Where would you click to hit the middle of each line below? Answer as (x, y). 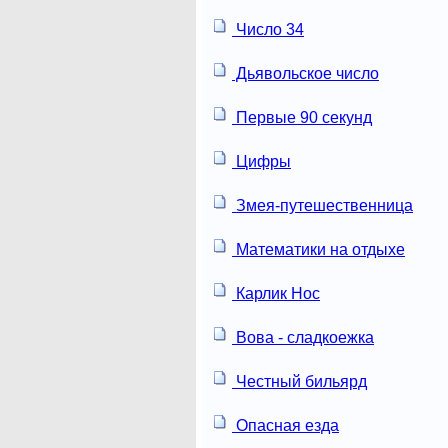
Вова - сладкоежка (303, 337)
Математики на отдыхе (318, 249)
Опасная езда (285, 425)
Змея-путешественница (322, 205)
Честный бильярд (299, 381)
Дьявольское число (305, 73)
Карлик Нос (276, 293)
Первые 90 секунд (302, 117)
